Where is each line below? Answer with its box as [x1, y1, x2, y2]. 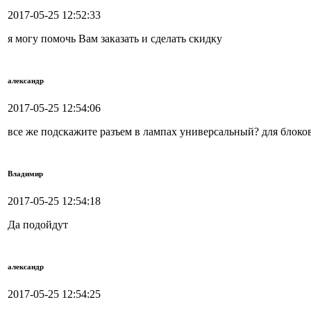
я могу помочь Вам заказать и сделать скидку [8, 33, 222, 45]
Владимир [8, 169, 43, 178]
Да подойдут [8, 219, 68, 231]
